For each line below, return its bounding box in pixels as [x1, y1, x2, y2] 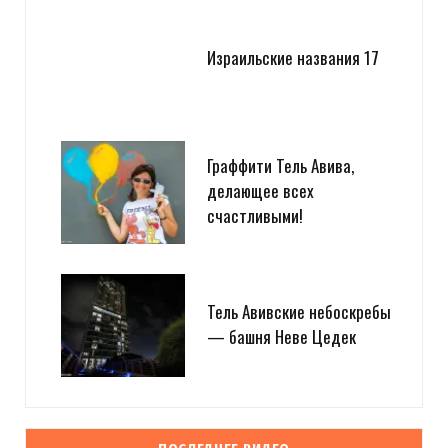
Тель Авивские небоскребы [207, 298, 391, 324]
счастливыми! [207, 203, 303, 229]
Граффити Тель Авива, [207, 153, 354, 179]
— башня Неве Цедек [207, 323, 356, 349]
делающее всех [207, 178, 314, 204]
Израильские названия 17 [207, 45, 379, 71]
